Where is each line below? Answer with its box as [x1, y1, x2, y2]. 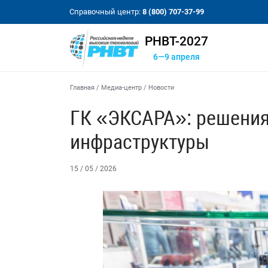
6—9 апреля [153, 52, 200, 62]
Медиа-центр [101, 84, 142, 92]
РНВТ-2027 [144, 34, 208, 48]
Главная [70, 84, 95, 92]
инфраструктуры [70, 130, 209, 154]
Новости [148, 84, 174, 92]
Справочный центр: [69, 7, 142, 16]
